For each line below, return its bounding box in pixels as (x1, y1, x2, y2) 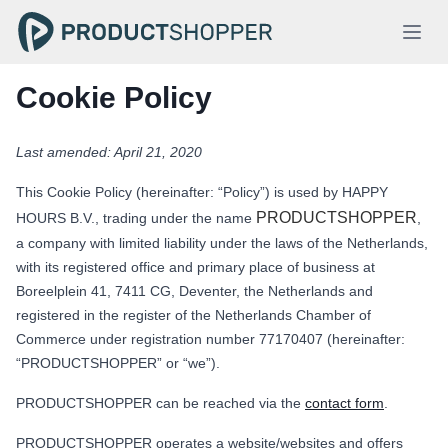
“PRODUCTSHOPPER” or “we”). (16, 354, 220, 371)
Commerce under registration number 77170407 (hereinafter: (16, 330, 405, 347)
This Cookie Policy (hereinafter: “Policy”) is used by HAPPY (16, 183, 388, 200)
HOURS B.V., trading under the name (16, 209, 256, 226)
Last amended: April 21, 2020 (16, 144, 202, 160)
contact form (305, 394, 384, 411)
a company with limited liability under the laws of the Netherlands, (16, 234, 428, 251)
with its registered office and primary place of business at (16, 258, 375, 275)
